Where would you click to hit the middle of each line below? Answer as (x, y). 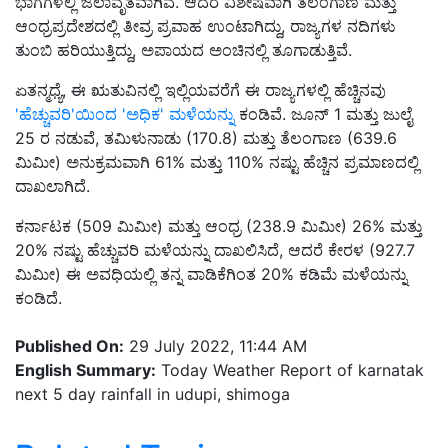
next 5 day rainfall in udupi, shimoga (152, 394)
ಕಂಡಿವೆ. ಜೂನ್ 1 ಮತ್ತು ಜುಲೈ (323, 114)
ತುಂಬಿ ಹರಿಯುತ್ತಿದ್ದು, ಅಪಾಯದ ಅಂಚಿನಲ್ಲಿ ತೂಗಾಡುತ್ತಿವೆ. (183, 50)
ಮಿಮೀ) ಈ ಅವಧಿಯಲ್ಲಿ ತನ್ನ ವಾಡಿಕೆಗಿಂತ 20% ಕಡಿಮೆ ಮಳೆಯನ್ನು (211, 274)
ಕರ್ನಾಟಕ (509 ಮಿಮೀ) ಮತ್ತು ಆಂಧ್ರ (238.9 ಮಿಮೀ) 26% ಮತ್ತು (218, 226)
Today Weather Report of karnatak (290, 370)
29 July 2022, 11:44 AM (215, 346)
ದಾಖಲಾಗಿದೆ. (52, 186)
